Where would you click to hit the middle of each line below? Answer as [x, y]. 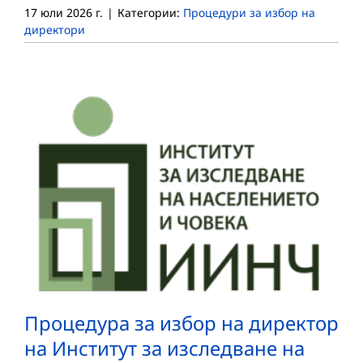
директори [55, 29]
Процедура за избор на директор [181, 322]
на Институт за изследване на [164, 348]
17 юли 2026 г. [64, 12]
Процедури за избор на [249, 12]
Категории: [150, 12]
